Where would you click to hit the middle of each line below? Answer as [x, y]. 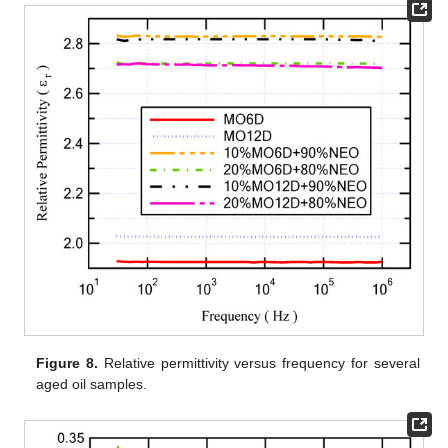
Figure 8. [67, 363]
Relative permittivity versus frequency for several [259, 363]
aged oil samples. [92, 384]
